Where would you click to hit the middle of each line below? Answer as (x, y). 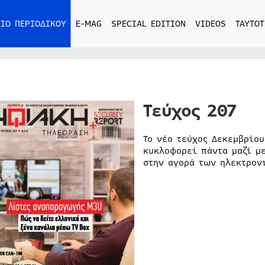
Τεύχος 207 (189, 111)
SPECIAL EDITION (148, 24)
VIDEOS (210, 24)
